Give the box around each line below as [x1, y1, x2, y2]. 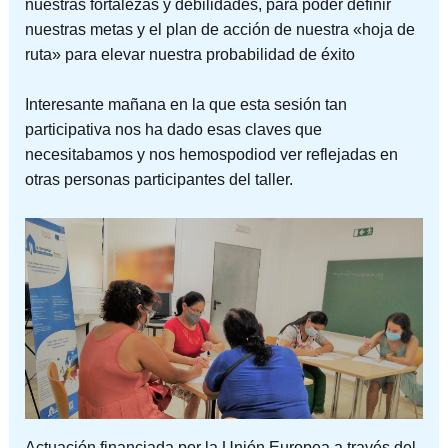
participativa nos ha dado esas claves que [24, 121, 322, 139]
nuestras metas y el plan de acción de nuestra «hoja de [24, 20, 415, 38]
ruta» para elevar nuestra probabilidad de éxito [24, 45, 355, 63]
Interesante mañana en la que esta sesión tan [24, 96, 347, 114]
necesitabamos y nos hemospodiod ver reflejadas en [24, 146, 398, 164]
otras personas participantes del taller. [24, 171, 293, 189]
